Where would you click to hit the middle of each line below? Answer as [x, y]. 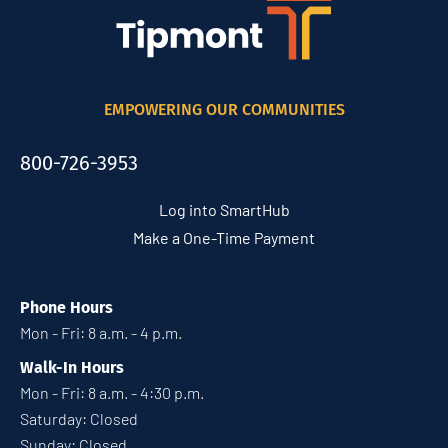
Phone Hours [66, 307]
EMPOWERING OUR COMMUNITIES [224, 109]
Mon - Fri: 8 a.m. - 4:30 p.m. [112, 392]
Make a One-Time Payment [224, 237]
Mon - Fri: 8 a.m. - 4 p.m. [101, 332]
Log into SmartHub [224, 209]
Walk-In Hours [72, 367]
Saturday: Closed [79, 418]
